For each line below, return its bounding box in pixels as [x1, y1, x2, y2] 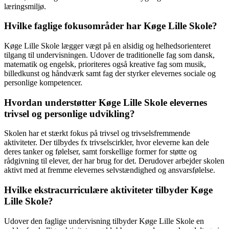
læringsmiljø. [4, 2, 46, 11]
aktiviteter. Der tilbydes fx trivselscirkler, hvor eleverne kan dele [4, 138, 209, 147]
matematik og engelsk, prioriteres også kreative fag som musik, [4, 59, 206, 68]
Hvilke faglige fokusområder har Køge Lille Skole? [4, 20, 217, 32]
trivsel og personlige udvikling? [4, 108, 135, 119]
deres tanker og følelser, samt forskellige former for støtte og [4, 147, 197, 156]
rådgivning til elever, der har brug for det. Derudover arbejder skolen [4, 156, 224, 166]
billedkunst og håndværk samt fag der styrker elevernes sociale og [4, 68, 216, 78]
